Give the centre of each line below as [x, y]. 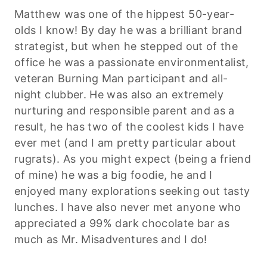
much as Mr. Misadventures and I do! [111, 239]
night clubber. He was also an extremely [119, 94]
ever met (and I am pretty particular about [125, 142]
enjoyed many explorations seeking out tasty [132, 191]
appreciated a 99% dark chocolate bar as [122, 223]
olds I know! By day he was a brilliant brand [128, 30]
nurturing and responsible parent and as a [125, 110]
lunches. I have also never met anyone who [128, 207]
